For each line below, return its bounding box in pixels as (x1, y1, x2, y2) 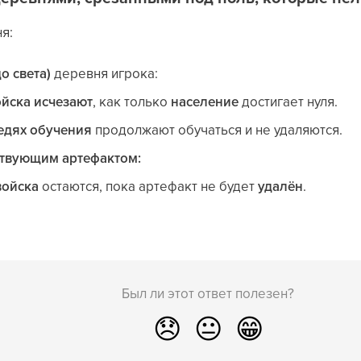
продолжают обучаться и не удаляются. (92, 120, 343, 139)
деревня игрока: (51, 64, 159, 83)
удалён (258, 176, 304, 196)
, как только (93, 92, 172, 111)
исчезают (34, 92, 93, 111)
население (171, 92, 239, 111)
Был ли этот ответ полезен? (122, 284, 295, 303)
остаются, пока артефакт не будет (39, 176, 259, 196)
